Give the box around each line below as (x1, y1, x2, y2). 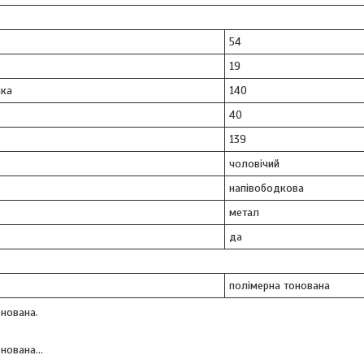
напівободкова (229, 180, 304, 195)
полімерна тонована (229, 278, 330, 292)
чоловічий (229, 156, 279, 171)
